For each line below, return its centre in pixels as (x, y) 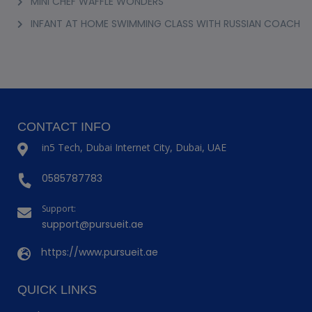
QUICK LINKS (57, 289)
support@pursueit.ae (93, 224)
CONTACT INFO (64, 126)
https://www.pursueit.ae (100, 252)
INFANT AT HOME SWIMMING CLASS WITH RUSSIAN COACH (165, 23)
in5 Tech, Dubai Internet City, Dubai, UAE (134, 147)
